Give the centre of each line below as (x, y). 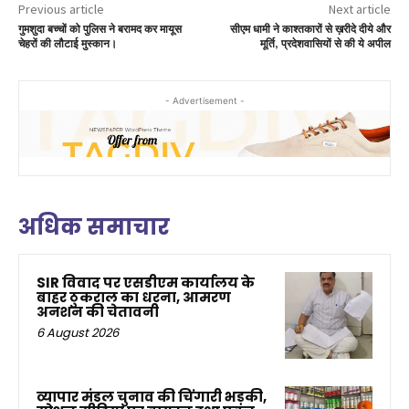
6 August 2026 (78, 332)
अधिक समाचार (94, 226)
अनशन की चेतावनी (98, 311)
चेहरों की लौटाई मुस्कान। (68, 45)
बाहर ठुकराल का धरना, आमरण (134, 297)
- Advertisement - (204, 101)
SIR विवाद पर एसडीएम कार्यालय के (146, 282)
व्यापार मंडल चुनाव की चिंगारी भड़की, (152, 397)
